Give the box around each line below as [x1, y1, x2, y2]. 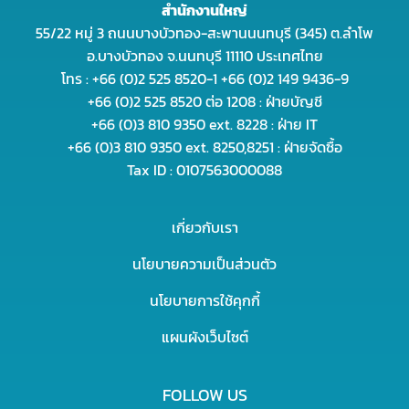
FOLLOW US [162, 382, 247, 407]
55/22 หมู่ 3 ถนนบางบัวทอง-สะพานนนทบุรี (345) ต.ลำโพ [36, 21, 373, 44]
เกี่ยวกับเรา [171, 215, 238, 238]
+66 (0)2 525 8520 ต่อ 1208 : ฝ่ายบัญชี [87, 89, 322, 112]
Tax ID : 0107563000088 [127, 158, 282, 181]
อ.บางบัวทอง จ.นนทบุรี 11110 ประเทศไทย [86, 44, 323, 67]
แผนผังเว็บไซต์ [161, 325, 248, 348]
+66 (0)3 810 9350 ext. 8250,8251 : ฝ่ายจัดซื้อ [67, 135, 342, 158]
